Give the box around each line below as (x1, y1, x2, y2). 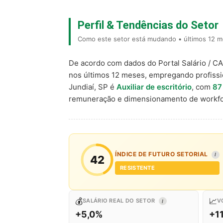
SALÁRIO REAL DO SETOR (83, 197, 157, 204)
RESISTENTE (120, 164, 155, 171)
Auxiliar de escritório (116, 82, 192, 92)
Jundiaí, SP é (69, 82, 116, 92)
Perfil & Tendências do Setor (78, 19, 219, 31)
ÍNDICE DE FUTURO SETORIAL (115, 150, 210, 158)
